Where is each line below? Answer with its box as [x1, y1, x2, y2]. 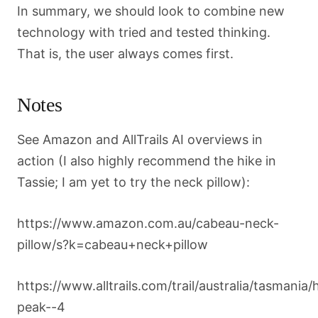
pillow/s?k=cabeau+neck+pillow [17, 236, 208, 252]
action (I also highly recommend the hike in [17, 153, 276, 168]
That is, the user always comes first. [17, 45, 234, 61]
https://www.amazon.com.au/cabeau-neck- [17, 215, 279, 231]
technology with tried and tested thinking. [17, 24, 270, 40]
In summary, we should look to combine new [17, 3, 285, 18]
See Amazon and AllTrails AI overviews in [17, 131, 263, 147]
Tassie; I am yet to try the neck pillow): [17, 174, 250, 190]
